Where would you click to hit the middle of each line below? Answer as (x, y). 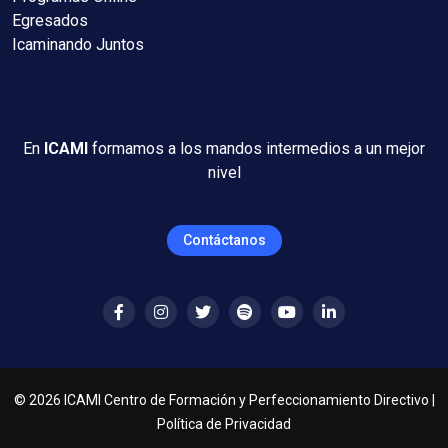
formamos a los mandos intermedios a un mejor (256, 148)
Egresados (50, 20)
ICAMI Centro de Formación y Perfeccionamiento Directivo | (247, 399)
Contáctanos (224, 239)
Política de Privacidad (224, 423)
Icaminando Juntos (78, 44)
